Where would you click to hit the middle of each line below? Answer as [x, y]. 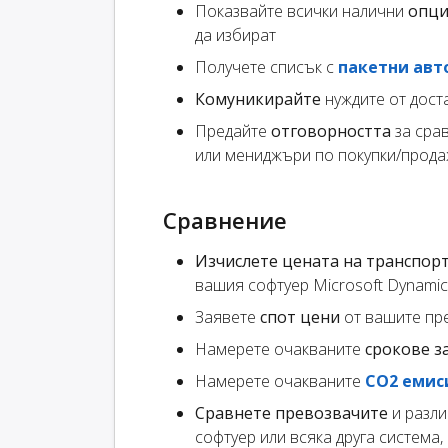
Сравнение [225, 220]
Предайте [233, 131]
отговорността [331, 131]
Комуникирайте [258, 99]
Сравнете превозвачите [291, 413]
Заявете [227, 317]
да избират [235, 35]
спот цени [300, 317]
